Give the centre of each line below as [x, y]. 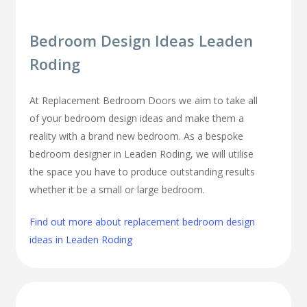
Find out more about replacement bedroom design [143, 222]
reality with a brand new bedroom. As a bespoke [137, 136]
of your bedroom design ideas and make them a [137, 119]
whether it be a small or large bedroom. [118, 190]
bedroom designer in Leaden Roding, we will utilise [142, 154]
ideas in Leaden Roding [81, 240]
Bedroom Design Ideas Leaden [142, 41]
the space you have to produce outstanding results [143, 172]
